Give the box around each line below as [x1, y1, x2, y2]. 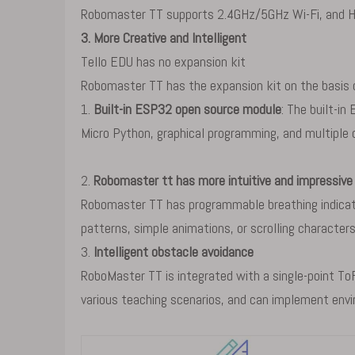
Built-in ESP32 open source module [94, 100, 281, 118]
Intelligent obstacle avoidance [94, 242, 254, 261]
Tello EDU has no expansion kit [81, 52, 246, 71]
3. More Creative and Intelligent [81, 29, 246, 47]
